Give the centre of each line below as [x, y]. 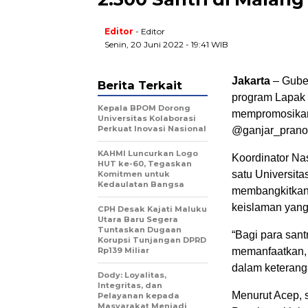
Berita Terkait [140, 86]
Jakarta [251, 81]
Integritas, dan [130, 286]
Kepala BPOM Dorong [144, 108]
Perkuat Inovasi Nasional [152, 129]
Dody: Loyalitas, [132, 275]
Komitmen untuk [134, 174]
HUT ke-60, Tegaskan [145, 164]
